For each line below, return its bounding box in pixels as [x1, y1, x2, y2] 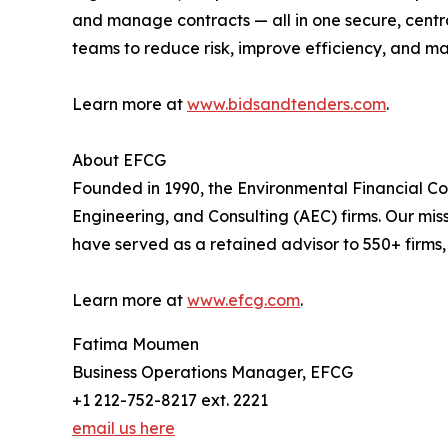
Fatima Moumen [72, 334, 199, 355]
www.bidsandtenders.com [187, 94, 386, 115]
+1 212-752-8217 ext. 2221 [72, 390, 268, 411]
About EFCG [72, 150, 166, 171]
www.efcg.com [187, 290, 300, 311]
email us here [72, 418, 175, 439]
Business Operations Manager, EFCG [72, 362, 353, 383]
